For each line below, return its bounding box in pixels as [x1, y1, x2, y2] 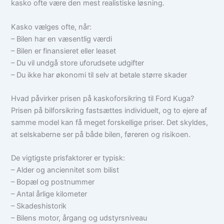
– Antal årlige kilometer [11, 189, 87, 199]
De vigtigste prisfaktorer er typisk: [11, 153, 125, 163]
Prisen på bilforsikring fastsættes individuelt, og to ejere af [11, 106, 207, 115]
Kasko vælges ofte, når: [11, 22, 92, 31]
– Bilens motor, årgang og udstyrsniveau [11, 213, 147, 223]
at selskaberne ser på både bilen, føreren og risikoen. [11, 130, 191, 139]
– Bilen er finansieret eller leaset [11, 46, 116, 55]
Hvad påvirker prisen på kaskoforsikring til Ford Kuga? [11, 94, 194, 103]
